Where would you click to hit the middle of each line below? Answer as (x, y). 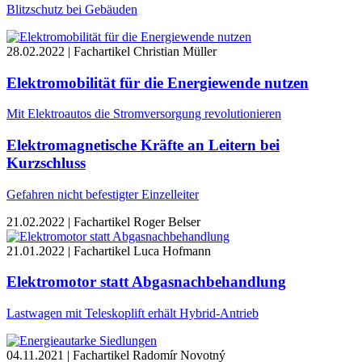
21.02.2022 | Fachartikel (68, 221)
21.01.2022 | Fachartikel (68, 250)
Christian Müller (175, 51)
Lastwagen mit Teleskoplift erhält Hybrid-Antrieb (133, 314)
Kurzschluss (46, 162)
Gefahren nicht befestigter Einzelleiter (103, 194)
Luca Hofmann (172, 250)
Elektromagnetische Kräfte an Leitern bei (143, 145)
